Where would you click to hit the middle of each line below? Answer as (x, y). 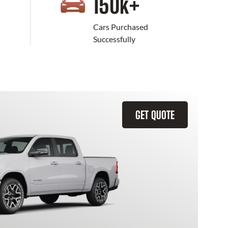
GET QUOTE (155, 115)
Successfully (114, 39)
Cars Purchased (120, 27)
